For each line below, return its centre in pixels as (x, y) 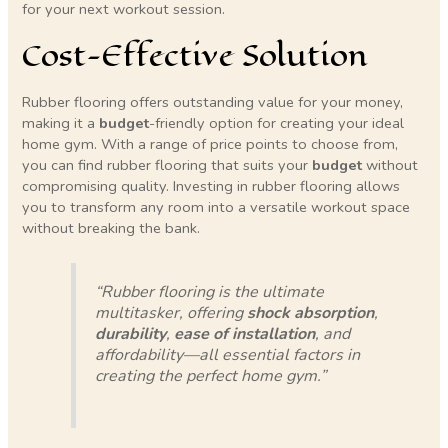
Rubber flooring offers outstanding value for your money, (213, 101)
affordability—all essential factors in (227, 355)
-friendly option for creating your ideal (277, 122)
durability (130, 334)
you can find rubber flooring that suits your (167, 164)
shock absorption (310, 313)
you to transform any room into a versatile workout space (216, 206)
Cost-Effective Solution (195, 55)
